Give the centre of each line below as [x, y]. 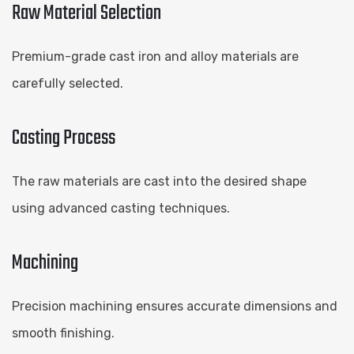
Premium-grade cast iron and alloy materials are [155, 56]
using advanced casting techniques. [121, 208]
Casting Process [64, 138]
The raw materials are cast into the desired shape [159, 181]
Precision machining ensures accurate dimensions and [175, 306]
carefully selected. [68, 83]
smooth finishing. [63, 333]
